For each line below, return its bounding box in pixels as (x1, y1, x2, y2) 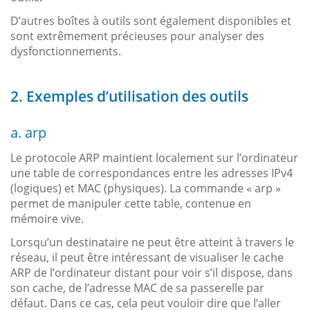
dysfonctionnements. (10, 43, 121, 59)
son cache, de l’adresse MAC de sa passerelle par (10, 280, 264, 295)
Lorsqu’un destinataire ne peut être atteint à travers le (10, 234, 294, 250)
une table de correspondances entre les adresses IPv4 (10, 165, 293, 181)
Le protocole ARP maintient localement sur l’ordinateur (10, 149, 298, 165)
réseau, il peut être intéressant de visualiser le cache (10, 249, 284, 265)
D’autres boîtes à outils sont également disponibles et (10, 12, 291, 28)
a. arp (10, 122, 46, 142)
